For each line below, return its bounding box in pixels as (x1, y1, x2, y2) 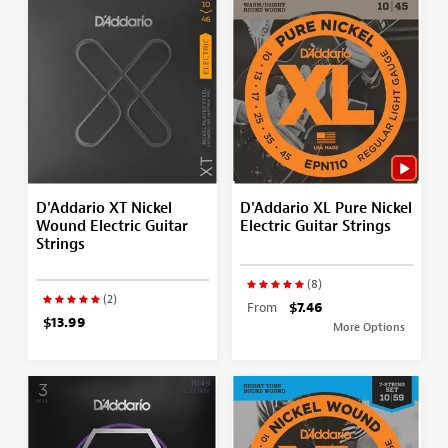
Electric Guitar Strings (239, 216, 391, 236)
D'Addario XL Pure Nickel (239, 198, 412, 218)
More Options (333, 319, 405, 334)
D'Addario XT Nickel (35, 198, 172, 218)
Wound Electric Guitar (35, 216, 188, 236)
